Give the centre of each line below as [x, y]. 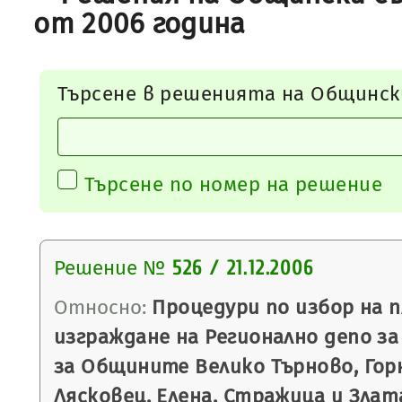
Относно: [100, 307]
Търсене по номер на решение [234, 184]
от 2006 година [140, 24]
